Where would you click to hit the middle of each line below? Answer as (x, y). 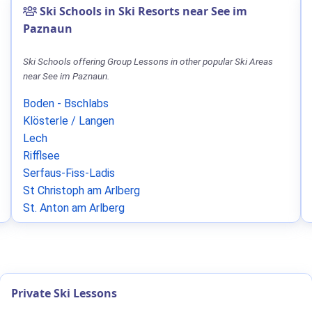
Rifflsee (41, 156)
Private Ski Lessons (64, 293)
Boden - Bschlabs (66, 103)
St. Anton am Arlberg (74, 208)
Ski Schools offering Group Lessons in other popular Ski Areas (148, 61)
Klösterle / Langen (69, 121)
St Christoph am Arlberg (81, 190)
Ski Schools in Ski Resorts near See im (142, 11)
